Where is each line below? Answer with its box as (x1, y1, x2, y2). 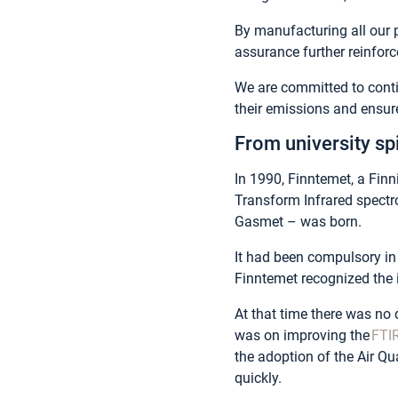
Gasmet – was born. (235, 213, 362, 231)
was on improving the (235, 327, 371, 345)
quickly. (235, 370, 282, 387)
